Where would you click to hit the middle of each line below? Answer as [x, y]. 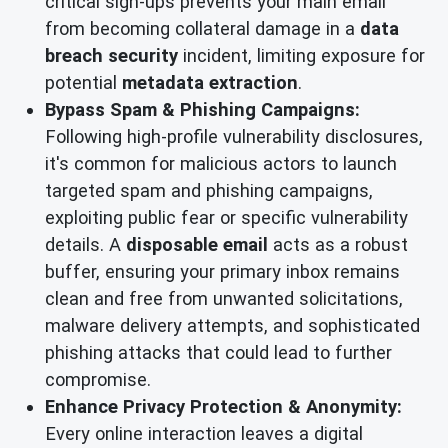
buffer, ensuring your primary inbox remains [222, 272]
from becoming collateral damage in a [202, 29]
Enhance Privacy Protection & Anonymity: [223, 407]
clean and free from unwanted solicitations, [224, 299]
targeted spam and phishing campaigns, [209, 191]
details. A [85, 245]
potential [83, 83]
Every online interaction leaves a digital [204, 434]
